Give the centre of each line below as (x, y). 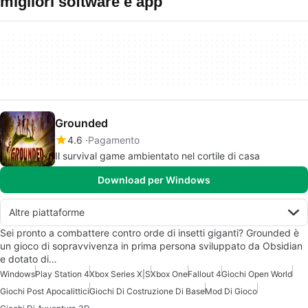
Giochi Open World (257, 274)
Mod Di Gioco (231, 291)
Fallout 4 (205, 274)
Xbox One (169, 274)
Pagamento (114, 140)
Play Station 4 (62, 274)
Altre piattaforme (47, 212)
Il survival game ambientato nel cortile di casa (157, 156)
